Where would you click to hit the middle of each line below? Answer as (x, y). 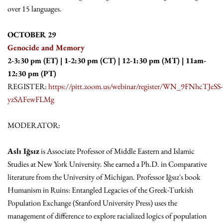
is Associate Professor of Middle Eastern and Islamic (117, 151)
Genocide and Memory (46, 48)
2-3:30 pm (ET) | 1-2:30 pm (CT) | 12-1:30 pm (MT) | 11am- (107, 61)
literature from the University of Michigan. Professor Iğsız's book (104, 177)
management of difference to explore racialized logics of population (107, 216)
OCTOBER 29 (32, 35)
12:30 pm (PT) (32, 74)
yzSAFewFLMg (31, 100)
